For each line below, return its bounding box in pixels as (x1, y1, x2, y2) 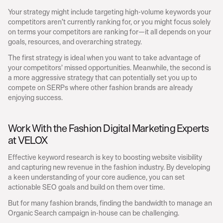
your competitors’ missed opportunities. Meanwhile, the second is (8, 61, 211, 73)
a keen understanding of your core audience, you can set (8, 171, 185, 183)
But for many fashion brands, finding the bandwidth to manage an (8, 197, 212, 209)
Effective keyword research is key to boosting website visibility (8, 151, 202, 163)
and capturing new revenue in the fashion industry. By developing (8, 161, 210, 173)
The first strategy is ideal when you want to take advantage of (8, 51, 201, 63)
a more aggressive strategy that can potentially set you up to (8, 71, 197, 83)
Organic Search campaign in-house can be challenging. (8, 207, 179, 219)
